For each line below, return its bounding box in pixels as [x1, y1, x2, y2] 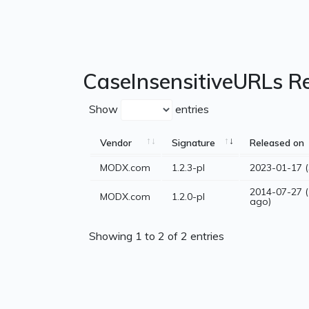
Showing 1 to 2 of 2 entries [89, 228, 224, 243]
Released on [250, 137, 304, 150]
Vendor [100, 137, 132, 150]
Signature [172, 137, 215, 150]
